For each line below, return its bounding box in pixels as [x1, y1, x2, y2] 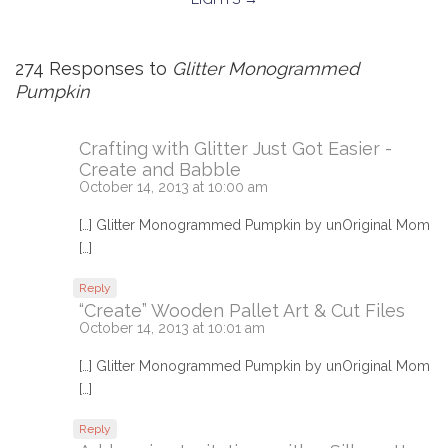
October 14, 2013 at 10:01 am [79, 319, 265, 336]
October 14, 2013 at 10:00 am [79, 178, 268, 195]
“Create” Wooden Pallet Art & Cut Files [79, 299, 405, 321]
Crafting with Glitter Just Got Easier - [79, 137, 392, 159]
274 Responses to [15, 57, 172, 79]
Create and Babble [79, 158, 241, 180]
